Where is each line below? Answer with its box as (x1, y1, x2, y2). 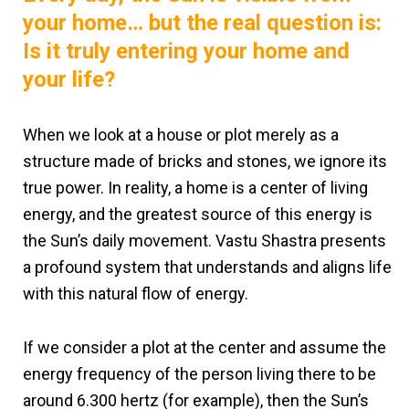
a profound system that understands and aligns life (23, 257, 392, 277)
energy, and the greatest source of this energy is (23, 204, 372, 224)
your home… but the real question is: (23, 9, 382, 36)
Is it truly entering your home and (23, 37, 350, 64)
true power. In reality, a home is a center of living (23, 177, 368, 197)
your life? (23, 66, 115, 92)
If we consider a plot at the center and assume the (23, 337, 386, 357)
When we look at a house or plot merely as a (23, 124, 339, 144)
